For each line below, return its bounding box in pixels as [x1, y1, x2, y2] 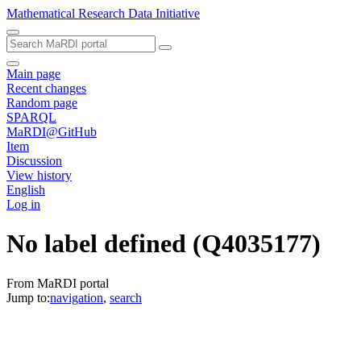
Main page [6, 67, 60, 81]
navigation [50, 290, 103, 305]
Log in [6, 197, 40, 211]
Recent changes [6, 81, 86, 95]
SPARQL [6, 110, 56, 124]
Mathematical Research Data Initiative [6, 6, 200, 20]
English [6, 183, 45, 197]
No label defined [6, 229, 186, 259]
